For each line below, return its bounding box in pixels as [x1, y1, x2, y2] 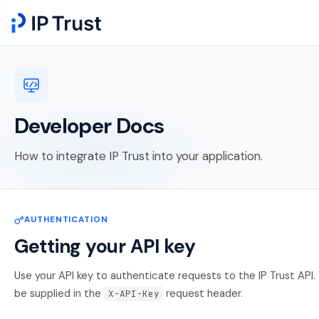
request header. [163, 286, 244, 300]
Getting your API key [14, 234, 196, 258]
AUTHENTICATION [24, 214, 108, 225]
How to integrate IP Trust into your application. [14, 148, 263, 164]
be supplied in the [14, 286, 104, 300]
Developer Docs [14, 113, 164, 140]
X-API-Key [108, 288, 159, 300]
